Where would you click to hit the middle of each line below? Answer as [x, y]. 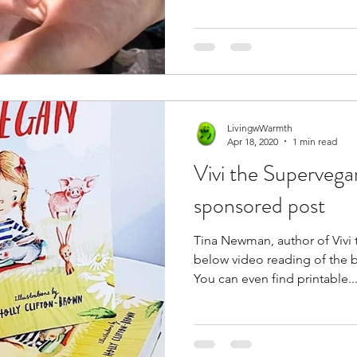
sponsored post [259, 205]
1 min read [315, 141]
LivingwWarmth [260, 127]
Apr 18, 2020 [253, 141]
